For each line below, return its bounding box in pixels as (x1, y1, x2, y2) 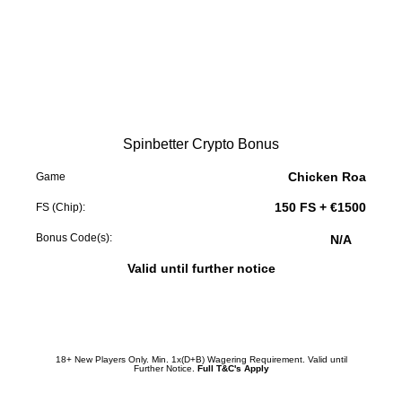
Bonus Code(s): (36, 231, 112, 244)
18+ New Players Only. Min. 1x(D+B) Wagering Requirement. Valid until (55, 354, 347, 364)
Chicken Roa (288, 169, 366, 184)
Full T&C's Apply (197, 363, 269, 373)
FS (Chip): (36, 200, 85, 214)
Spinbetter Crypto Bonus (123, 135, 279, 152)
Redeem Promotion (143, 319, 259, 334)
